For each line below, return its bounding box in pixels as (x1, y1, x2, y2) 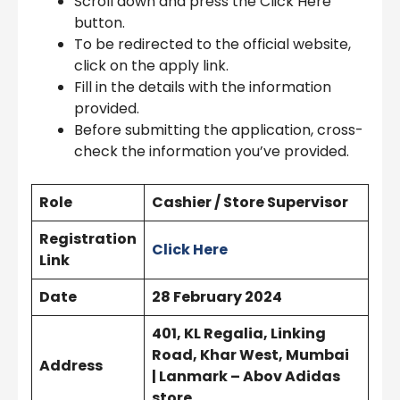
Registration (39, 228, 137, 249)
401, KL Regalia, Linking (152, 322, 326, 344)
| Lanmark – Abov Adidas (152, 365, 340, 387)
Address (39, 354, 103, 376)
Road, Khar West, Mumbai (152, 344, 349, 365)
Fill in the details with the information (74, 76, 331, 97)
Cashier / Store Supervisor (152, 191, 348, 212)
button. (74, 12, 125, 33)
